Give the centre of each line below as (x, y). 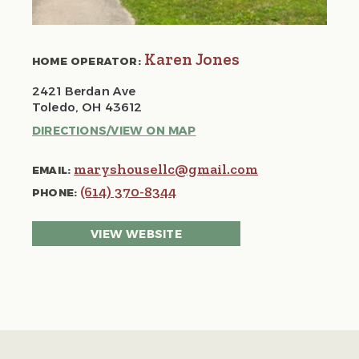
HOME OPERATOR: (87, 61)
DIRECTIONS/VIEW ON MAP (114, 131)
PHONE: (55, 193)
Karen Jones (190, 59)
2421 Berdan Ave (84, 91)
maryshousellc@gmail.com (166, 169)
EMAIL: (52, 170)
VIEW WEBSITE (136, 234)
